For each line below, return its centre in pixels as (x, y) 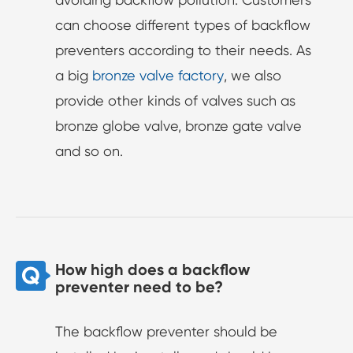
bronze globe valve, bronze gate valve (178, 126)
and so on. (89, 151)
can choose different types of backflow (183, 25)
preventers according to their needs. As (183, 50)
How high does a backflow (152, 270)
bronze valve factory (158, 76)
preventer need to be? (139, 287)
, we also (253, 76)
